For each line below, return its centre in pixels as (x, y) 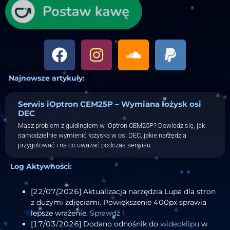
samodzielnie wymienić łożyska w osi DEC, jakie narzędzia (102, 136)
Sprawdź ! (107, 213)
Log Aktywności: (41, 167)
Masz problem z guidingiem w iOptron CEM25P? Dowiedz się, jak (111, 126)
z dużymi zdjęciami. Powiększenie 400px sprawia (119, 203)
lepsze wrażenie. (60, 213)
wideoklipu (180, 224)
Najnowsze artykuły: (47, 78)
